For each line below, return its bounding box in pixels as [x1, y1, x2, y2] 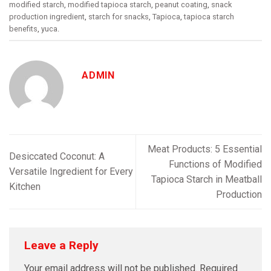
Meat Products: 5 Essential [148, 143, 262, 155]
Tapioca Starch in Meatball [151, 173, 262, 185]
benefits [9, 24, 38, 33]
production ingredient [9, 11, 85, 21]
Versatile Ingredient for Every [9, 166, 133, 178]
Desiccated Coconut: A [9, 151, 105, 163]
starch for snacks [88, 11, 149, 21]
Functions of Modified [169, 158, 262, 170]
